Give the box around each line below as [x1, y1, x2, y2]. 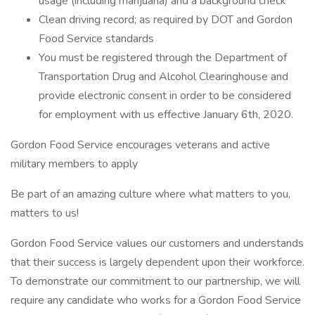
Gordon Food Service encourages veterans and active [11, 137, 270, 153]
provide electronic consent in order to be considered [39, 88, 291, 103]
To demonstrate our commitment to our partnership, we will [11, 274, 300, 289]
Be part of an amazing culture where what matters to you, [11, 186, 290, 202]
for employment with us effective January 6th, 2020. [39, 107, 293, 122]
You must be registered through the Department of [39, 50, 287, 65]
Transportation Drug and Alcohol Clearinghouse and [39, 69, 288, 84]
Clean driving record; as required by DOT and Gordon [39, 12, 292, 27]
